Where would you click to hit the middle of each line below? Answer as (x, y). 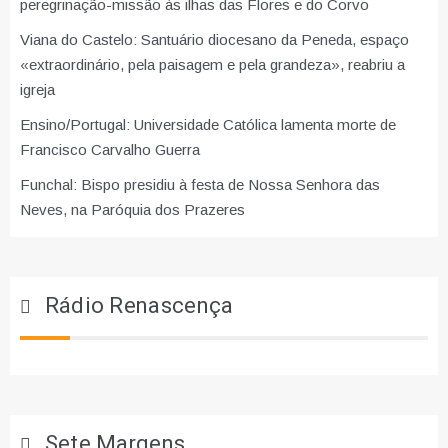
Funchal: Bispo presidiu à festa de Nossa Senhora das (200, 185)
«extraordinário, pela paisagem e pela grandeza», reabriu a (212, 65)
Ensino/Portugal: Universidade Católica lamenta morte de (208, 125)
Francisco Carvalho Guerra (110, 150)
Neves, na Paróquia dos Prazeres (132, 210)
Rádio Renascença (139, 306)
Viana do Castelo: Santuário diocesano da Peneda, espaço (214, 40)
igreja (37, 90)
